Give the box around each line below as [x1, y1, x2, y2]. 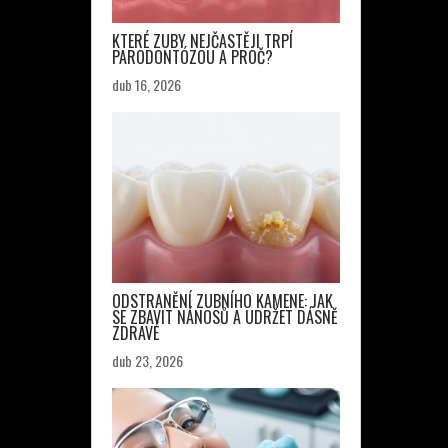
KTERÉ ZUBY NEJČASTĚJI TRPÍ [112, 29, 293, 53]
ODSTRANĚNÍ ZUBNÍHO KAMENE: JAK [112, 289, 333, 313]
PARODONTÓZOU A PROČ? [112, 45, 273, 69]
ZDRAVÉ [112, 321, 159, 345]
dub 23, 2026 [112, 350, 183, 371]
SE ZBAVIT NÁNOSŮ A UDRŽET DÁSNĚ [112, 305, 338, 329]
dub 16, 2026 [112, 74, 181, 95]
